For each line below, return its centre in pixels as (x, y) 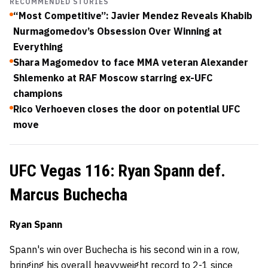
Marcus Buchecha (72, 195)
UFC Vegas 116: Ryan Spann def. (118, 171)
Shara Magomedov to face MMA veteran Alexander (131, 62)
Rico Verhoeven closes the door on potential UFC (127, 109)
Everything (38, 47)
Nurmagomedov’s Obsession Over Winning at (118, 31)
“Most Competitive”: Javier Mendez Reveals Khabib (133, 16)
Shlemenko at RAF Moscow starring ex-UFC (113, 78)
